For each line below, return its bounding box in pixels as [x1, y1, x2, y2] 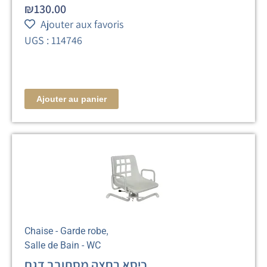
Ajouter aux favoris [41, 17, 124, 31]
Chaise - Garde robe [24, 225, 107, 237]
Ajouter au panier [36, 94, 107, 104]
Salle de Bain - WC [24, 239, 101, 251]
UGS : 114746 [24, 33, 83, 47]
